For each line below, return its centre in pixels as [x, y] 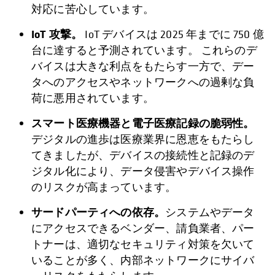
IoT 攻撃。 [57, 34]
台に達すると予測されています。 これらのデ [144, 50]
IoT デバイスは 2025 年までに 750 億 [173, 34]
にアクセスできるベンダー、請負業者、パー [143, 228]
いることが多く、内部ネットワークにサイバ [143, 260]
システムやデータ [210, 212]
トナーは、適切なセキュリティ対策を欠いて [143, 244]
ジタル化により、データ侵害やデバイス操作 [143, 171]
